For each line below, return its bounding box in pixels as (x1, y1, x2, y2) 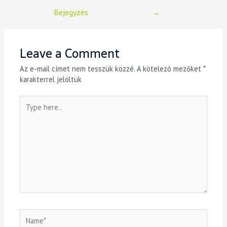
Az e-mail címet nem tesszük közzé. (20, 64, 135, 74)
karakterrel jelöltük (20, 74, 82, 85)
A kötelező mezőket (137, 64, 204, 74)
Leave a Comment (20, 44, 120, 64)
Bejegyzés (54, 7, 89, 18)
